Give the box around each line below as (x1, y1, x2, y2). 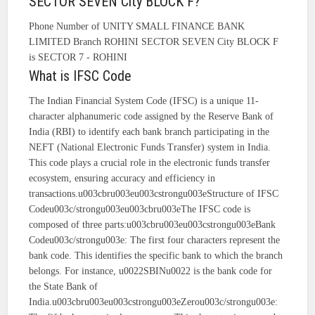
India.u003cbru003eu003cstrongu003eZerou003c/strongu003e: (29, 297, 278, 308)
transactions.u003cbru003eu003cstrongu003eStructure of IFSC (29, 188, 279, 200)
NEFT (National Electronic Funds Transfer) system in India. (29, 142, 271, 153)
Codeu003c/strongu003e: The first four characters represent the (29, 235, 281, 246)
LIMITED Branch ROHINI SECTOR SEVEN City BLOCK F (29, 37, 279, 48)
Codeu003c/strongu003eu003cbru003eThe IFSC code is (29, 204, 251, 215)
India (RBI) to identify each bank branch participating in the (29, 127, 270, 138)
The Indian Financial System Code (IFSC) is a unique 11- (29, 96, 259, 107)
